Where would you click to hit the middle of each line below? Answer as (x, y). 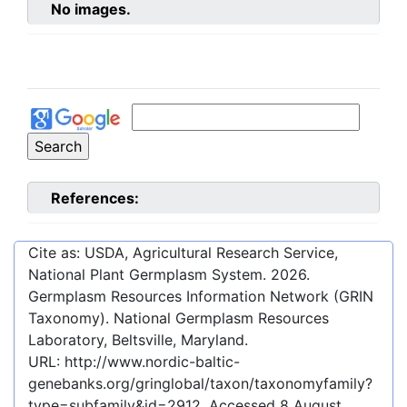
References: (95, 198)
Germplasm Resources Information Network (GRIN (201, 296)
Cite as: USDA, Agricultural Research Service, (183, 252)
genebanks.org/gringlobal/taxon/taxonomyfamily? (200, 383)
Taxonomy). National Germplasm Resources (179, 318)
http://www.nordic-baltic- (152, 361)
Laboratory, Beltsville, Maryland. (138, 339)
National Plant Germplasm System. (149, 274)
